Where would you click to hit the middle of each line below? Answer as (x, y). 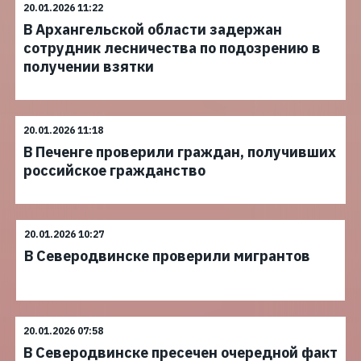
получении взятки (89, 66)
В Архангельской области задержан (153, 29)
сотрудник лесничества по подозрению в (172, 48)
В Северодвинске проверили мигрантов (167, 256)
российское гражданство (114, 170)
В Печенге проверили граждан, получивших (180, 152)
